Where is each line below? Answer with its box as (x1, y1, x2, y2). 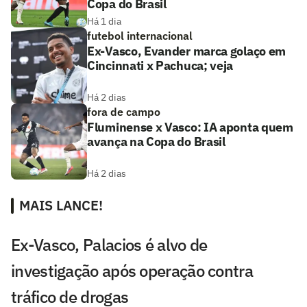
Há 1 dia (87, 14, 121, 27)
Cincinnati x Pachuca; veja (87, 57, 234, 73)
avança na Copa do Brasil (87, 133, 225, 149)
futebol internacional (87, 28, 193, 42)
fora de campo (87, 104, 160, 119)
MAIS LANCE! (19, 195, 103, 214)
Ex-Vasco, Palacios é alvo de (11, 233, 208, 256)
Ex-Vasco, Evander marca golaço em (87, 42, 286, 59)
